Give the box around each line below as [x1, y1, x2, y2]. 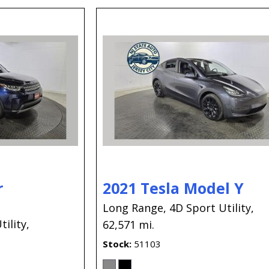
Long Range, [103, 200, 167, 215]
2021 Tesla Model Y [103, 177, 244, 198]
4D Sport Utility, [169, 200, 255, 215]
